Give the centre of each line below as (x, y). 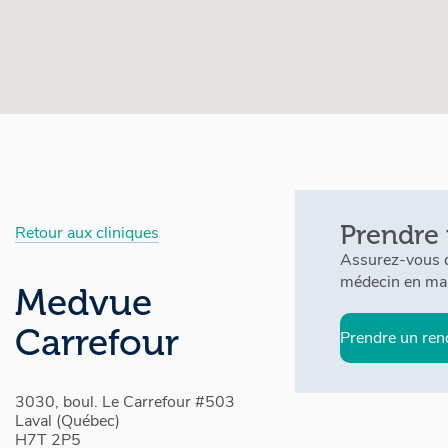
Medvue (83, 302)
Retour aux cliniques (87, 233)
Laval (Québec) (67, 421)
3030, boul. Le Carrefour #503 (125, 402)
